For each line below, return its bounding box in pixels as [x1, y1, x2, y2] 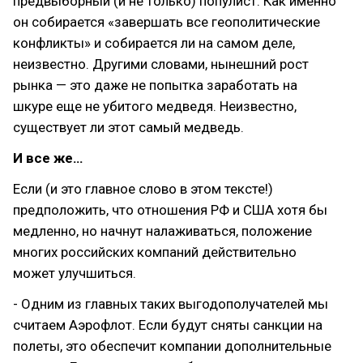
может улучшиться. [13, 264, 136, 281]
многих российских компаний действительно [13, 243, 297, 260]
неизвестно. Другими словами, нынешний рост [13, 55, 309, 72]
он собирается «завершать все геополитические [13, 13, 320, 30]
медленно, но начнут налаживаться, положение [13, 222, 312, 239]
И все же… [13, 149, 83, 166]
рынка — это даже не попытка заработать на [13, 76, 297, 93]
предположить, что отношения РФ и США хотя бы [13, 201, 327, 218]
